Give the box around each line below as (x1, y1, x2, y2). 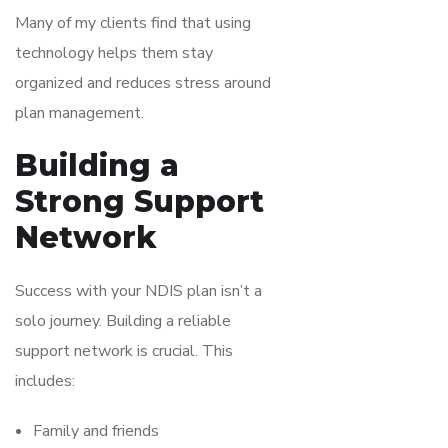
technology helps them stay (15, 41, 213, 64)
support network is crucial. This (15, 339, 233, 362)
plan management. (15, 101, 144, 124)
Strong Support (15, 182, 264, 220)
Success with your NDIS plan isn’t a (15, 279, 262, 302)
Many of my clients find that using (15, 11, 251, 34)
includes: (15, 369, 75, 392)
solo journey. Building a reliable (15, 309, 231, 332)
